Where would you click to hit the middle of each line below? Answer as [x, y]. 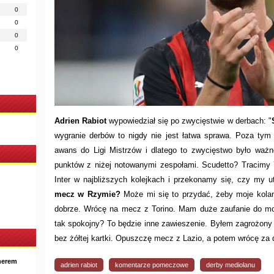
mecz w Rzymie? [87, 194]
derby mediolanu [231, 265]
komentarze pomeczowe [152, 265]
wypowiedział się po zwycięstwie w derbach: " [189, 120]
